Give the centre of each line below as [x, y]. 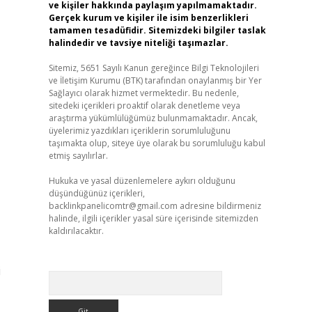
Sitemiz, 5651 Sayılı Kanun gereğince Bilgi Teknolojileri [154, 68]
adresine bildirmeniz [219, 206]
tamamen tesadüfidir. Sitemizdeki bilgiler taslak [157, 30]
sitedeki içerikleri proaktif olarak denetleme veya [144, 106]
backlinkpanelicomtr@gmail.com [113, 206]
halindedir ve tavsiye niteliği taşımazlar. [138, 43]
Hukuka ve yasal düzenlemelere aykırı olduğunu [142, 181]
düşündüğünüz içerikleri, [96, 193]
